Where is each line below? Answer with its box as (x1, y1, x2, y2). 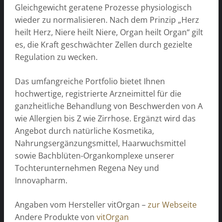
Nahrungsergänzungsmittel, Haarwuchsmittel (15, 137, 186, 149)
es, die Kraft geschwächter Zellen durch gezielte (15, 39, 192, 50)
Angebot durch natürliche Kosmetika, (15, 125, 154, 136)
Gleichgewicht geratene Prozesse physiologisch (15, 1, 192, 13)
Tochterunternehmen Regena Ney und (15, 162, 159, 173)
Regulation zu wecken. (15, 51, 98, 62)
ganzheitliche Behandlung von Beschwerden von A (15, 100, 203, 111)
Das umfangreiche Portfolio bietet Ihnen (15, 75, 165, 87)
